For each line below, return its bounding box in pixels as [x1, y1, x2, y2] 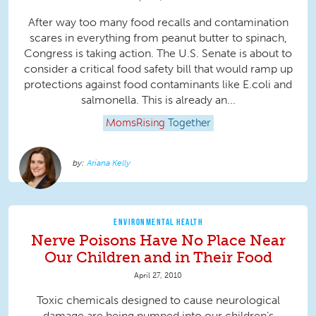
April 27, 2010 [134, 270, 182, 281]
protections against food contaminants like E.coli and [24, 78, 292, 92]
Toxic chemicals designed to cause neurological [36, 293, 280, 308]
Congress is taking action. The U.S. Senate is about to [24, 47, 292, 61]
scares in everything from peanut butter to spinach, [29, 31, 287, 45]
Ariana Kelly [87, 158, 130, 169]
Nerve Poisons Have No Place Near [30, 231, 286, 250]
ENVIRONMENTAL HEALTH [114, 217, 202, 227]
